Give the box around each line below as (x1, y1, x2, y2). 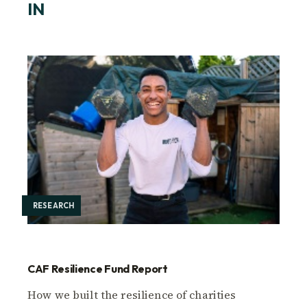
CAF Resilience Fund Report (27, 261, 168, 275)
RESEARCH (33, 200, 75, 210)
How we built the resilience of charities (27, 286, 236, 302)
